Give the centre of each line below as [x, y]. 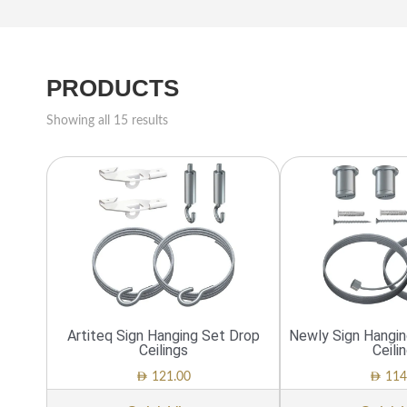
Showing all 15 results [108, 120]
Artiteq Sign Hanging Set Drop [163, 335]
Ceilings [163, 350]
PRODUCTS [113, 88]
